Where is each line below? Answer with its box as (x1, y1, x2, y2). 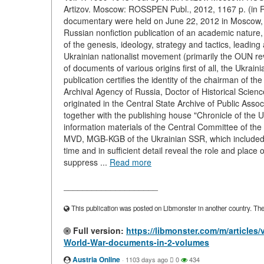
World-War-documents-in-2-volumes (64, 236, 209, 248)
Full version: (71, 225, 124, 236)
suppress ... (64, 156, 110, 168)
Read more (110, 156, 151, 168)
